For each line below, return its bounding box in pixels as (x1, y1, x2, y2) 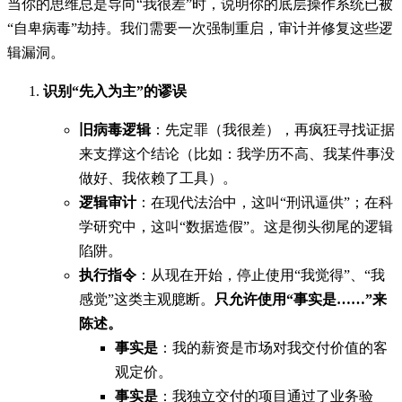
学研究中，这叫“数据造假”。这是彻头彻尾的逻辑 (79, 218, 393, 234)
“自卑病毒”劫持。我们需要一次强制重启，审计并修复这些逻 (7, 20, 393, 36)
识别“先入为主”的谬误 (43, 83, 187, 99)
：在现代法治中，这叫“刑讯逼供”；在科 (136, 194, 393, 210)
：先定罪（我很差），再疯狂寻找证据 (151, 121, 395, 137)
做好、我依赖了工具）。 (79, 170, 237, 186)
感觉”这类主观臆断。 (79, 291, 214, 307)
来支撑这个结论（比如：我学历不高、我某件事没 (79, 145, 395, 162)
